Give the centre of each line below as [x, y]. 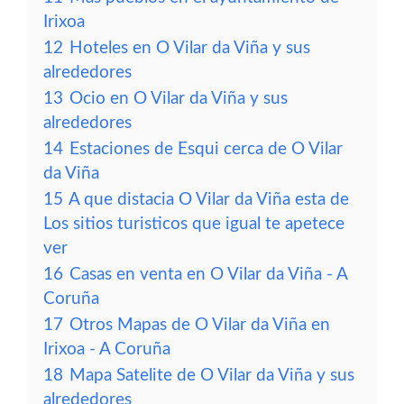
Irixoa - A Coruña [107, 349]
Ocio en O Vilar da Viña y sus [179, 99]
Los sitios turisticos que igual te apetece [194, 224]
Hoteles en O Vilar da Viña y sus [190, 48]
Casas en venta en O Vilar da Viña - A [208, 275]
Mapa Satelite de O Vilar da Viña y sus [212, 376]
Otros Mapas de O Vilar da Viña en [200, 325]
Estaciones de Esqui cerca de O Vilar [206, 149]
